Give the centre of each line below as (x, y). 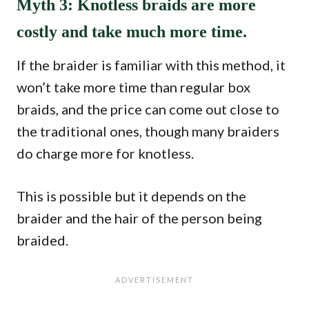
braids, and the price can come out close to (148, 109)
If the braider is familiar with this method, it (151, 64)
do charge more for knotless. (105, 153)
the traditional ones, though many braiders (148, 131)
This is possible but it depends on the (131, 196)
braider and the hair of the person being (139, 218)
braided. (42, 240)
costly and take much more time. (132, 31)
